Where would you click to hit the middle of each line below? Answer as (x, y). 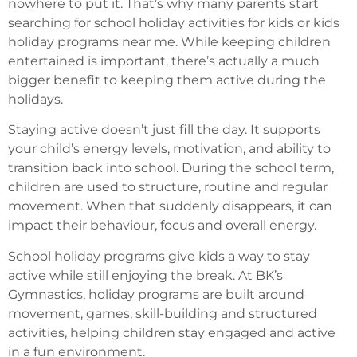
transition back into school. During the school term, (171, 168)
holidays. (35, 99)
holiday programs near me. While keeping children (169, 42)
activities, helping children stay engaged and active (172, 332)
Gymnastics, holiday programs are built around (156, 294)
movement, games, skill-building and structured (163, 313)
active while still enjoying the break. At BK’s (145, 275)
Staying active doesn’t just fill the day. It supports (164, 130)
